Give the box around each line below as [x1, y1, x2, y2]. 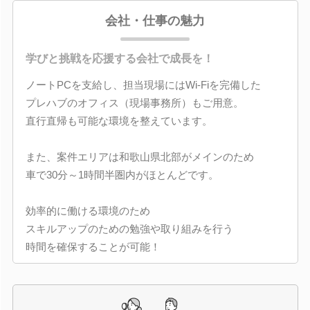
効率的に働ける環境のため [25, 204, 150, 217]
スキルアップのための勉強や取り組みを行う [25, 222, 233, 235]
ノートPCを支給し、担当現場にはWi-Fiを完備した [25, 78, 261, 91]
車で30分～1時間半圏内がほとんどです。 [25, 168, 219, 181]
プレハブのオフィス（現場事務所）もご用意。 [25, 96, 244, 109]
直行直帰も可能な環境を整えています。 [25, 114, 212, 127]
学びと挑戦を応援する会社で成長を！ [25, 52, 214, 64]
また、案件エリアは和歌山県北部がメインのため [25, 150, 254, 163]
